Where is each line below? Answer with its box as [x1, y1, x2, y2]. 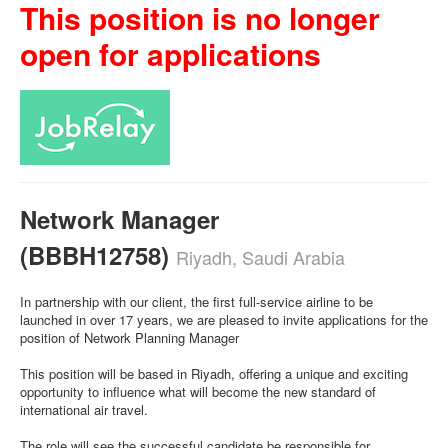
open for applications [20, 32, 321, 75]
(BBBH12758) [20, 238, 176, 272]
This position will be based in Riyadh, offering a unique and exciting [20, 364, 408, 383]
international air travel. [20, 400, 148, 419]
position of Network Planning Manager [20, 328, 239, 347]
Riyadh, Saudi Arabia [176, 244, 345, 270]
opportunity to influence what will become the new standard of [20, 382, 376, 401]
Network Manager [20, 202, 219, 236]
